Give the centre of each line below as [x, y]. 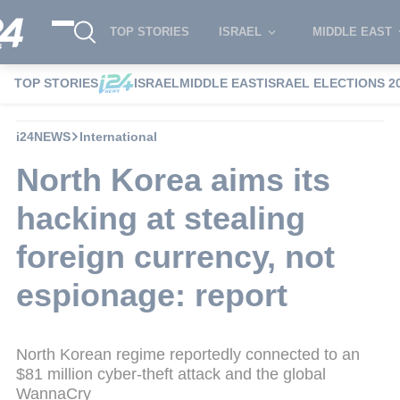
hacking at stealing [161, 218]
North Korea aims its [173, 179]
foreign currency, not [175, 256]
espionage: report [152, 295]
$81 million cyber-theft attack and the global [171, 374]
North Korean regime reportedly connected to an [188, 354]
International [118, 136]
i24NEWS [43, 136]
